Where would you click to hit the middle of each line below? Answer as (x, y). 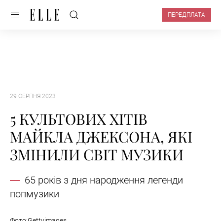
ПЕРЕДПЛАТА (186, 15)
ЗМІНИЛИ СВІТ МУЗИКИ (97, 155)
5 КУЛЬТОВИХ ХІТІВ (79, 119)
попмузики (35, 194)
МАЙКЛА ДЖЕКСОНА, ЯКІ (101, 137)
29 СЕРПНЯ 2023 (33, 96)
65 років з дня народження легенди (104, 180)
